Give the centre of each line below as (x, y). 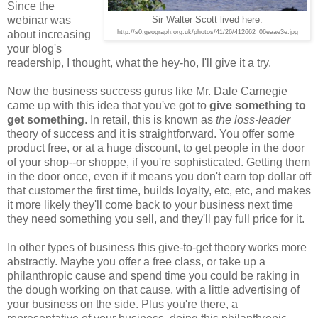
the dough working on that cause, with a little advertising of (153, 290)
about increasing (49, 34)
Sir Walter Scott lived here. (207, 20)
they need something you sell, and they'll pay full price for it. (156, 219)
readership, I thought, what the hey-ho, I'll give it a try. (139, 62)
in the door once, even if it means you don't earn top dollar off (159, 176)
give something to (258, 105)
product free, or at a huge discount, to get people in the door (156, 148)
